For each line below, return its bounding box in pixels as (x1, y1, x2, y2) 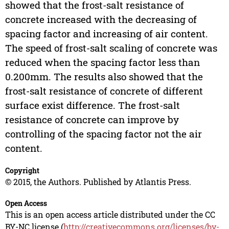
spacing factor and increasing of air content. (5, 27, 208, 40)
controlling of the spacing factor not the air (5, 127, 202, 141)
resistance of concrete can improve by (5, 113, 179, 126)
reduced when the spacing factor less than (5, 56, 200, 69)
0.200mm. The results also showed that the (5, 70, 203, 83)
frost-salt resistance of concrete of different (5, 84, 203, 98)
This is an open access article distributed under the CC (5, 209, 215, 220)
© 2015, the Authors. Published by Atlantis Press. (5, 176, 191, 188)
